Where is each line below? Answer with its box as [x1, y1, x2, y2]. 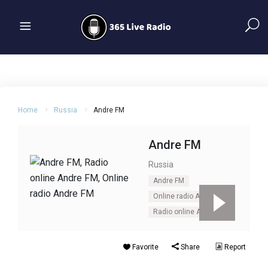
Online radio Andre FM [153, 192, 227, 200]
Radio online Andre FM [153, 208, 228, 216]
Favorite [130, 243, 159, 251]
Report [223, 243, 246, 251]
